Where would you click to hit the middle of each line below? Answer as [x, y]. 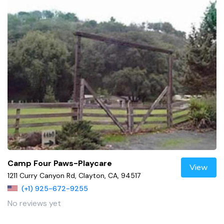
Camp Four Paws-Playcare [60, 163]
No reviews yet [34, 203]
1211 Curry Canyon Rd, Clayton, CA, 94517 [74, 176]
